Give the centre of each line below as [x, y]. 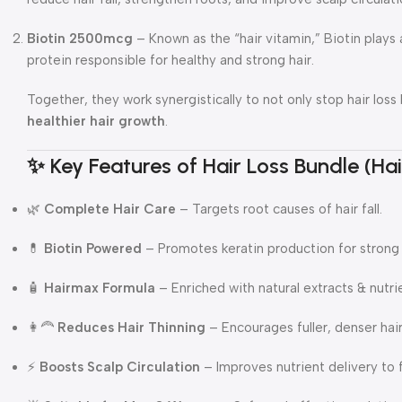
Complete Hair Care [110, 209]
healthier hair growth [96, 121]
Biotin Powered [93, 248]
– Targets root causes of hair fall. [279, 209]
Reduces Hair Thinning [131, 327]
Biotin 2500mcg [80, 38]
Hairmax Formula [100, 288]
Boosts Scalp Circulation [120, 367]
